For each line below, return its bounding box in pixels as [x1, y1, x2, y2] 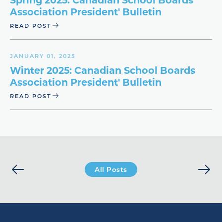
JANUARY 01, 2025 [10, 52, 75, 60]
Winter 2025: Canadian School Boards [10, 63, 195, 77]
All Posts [95, 165, 127, 174]
